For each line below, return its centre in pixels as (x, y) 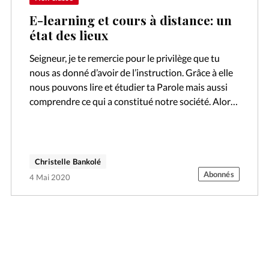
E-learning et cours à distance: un (131, 20)
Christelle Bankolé (68, 162)
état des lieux (69, 35)
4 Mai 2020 (50, 177)
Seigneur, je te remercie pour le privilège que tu (125, 58)
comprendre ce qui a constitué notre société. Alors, (133, 101)
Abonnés (219, 174)
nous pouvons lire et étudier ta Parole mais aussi (129, 87)
